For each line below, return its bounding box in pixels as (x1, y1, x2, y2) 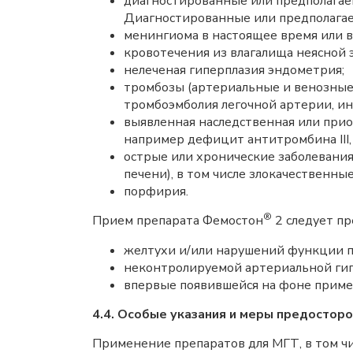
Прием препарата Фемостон (92, 212, 263, 229)
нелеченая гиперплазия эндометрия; (124, 61, 344, 79)
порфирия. (124, 183, 188, 200)
